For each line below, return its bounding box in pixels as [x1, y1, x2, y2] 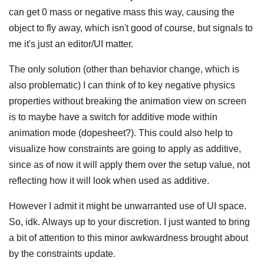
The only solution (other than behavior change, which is [9, 64, 239, 74]
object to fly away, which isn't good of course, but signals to [9, 23, 253, 33]
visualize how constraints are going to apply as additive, [9, 144, 241, 154]
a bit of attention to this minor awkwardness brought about [9, 233, 248, 243]
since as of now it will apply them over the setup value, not [9, 160, 250, 170]
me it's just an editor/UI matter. [9, 39, 133, 49]
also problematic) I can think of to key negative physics [9, 80, 235, 90]
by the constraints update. [9, 249, 115, 259]
